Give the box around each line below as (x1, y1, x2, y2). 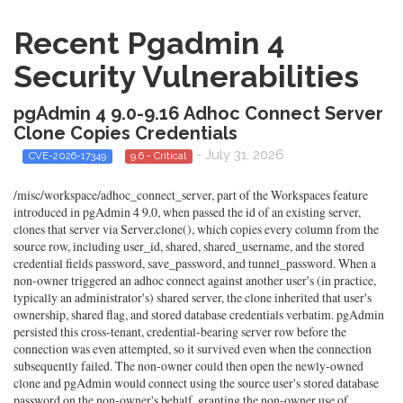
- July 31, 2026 (193, 147, 284, 163)
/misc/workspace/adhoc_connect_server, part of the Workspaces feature (13, 186, 368, 204)
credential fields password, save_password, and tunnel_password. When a (13, 255, 376, 273)
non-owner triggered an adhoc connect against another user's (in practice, (13, 272, 376, 290)
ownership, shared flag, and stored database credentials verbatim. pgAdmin (13, 306, 384, 324)
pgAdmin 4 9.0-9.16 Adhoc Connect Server (13, 103, 383, 124)
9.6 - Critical (130, 149, 187, 162)
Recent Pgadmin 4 (13, 25, 284, 61)
